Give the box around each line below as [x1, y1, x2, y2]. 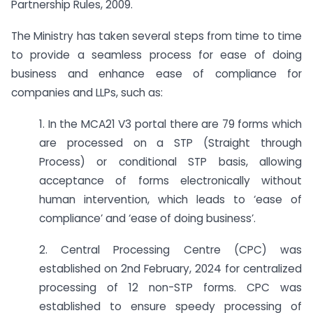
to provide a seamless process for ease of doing [11, 48, 302, 63]
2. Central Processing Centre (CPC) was [39, 242, 302, 257]
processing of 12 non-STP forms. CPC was [39, 279, 302, 295]
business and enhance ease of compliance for [11, 66, 302, 82]
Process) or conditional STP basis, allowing [39, 154, 302, 169]
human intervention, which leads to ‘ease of [39, 191, 302, 207]
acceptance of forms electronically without [39, 173, 302, 188]
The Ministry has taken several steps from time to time [11, 29, 302, 44]
